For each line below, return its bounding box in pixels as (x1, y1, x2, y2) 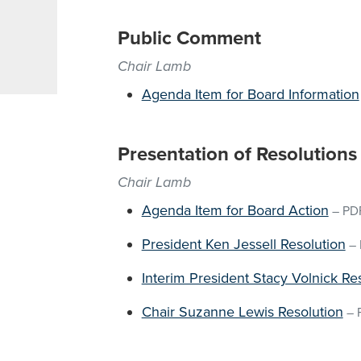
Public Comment (117, 27, 261, 50)
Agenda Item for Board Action (141, 201, 329, 219)
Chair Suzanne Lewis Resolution (141, 303, 343, 321)
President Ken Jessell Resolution (141, 235, 346, 253)
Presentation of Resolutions (117, 143, 357, 166)
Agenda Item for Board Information (141, 85, 359, 103)
